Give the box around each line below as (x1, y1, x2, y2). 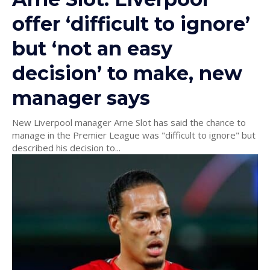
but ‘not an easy (12, 36, 172, 60)
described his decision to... (12, 141, 121, 154)
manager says (12, 86, 150, 110)
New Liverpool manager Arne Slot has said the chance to (12, 116, 246, 128)
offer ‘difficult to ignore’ (12, 11, 250, 36)
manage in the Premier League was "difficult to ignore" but (12, 128, 256, 141)
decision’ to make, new (12, 61, 242, 85)
